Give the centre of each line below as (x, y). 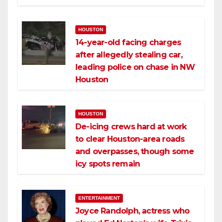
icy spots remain (108, 164)
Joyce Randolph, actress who (133, 211)
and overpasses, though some (135, 152)
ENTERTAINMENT (99, 198)
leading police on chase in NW (135, 67)
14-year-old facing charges (128, 43)
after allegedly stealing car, (129, 55)
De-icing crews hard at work (131, 127)
